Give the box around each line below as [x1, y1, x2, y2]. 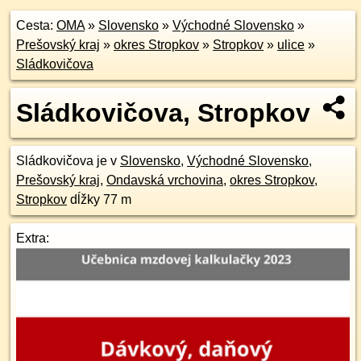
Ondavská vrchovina [106, 173, 223, 187]
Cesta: [16, 19, 56, 32]
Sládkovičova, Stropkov [16, 98, 310, 127]
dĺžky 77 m [67, 193, 131, 206]
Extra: [16, 231, 49, 245]
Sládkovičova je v [16, 154, 120, 168]
